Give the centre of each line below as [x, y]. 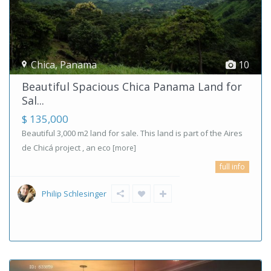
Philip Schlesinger [74, 194]
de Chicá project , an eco [67, 148]
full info [232, 167]
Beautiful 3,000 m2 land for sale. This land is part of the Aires [132, 133]
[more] [124, 148]
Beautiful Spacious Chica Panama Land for [132, 87]
